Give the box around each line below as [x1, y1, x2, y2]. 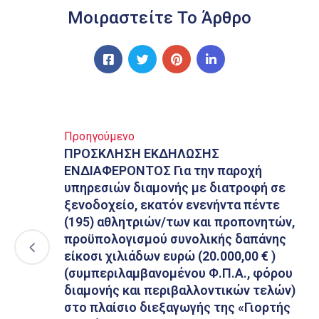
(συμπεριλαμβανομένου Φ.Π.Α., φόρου [64, 266, 293, 281]
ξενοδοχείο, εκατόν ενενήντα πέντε [64, 197, 280, 212]
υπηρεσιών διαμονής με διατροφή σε [64, 180, 286, 195]
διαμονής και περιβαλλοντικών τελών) [64, 283, 296, 298]
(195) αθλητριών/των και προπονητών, [64, 214, 295, 229]
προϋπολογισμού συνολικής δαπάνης [64, 231, 286, 246]
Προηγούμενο [64, 130, 135, 143]
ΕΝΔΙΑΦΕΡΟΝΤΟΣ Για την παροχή [64, 163, 262, 178]
